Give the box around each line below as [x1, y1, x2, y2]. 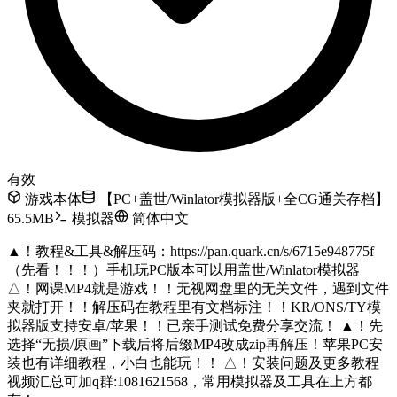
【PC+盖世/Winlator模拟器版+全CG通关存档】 [96, 191, 389, 206]
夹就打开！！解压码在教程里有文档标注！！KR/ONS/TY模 [7, 299, 381, 315]
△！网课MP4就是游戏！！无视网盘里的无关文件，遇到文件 [7, 280, 389, 296]
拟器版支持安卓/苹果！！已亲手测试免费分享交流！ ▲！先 [7, 317, 383, 333]
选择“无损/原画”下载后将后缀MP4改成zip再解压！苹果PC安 [7, 336, 383, 352]
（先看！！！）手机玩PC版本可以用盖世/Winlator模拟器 [7, 261, 360, 277]
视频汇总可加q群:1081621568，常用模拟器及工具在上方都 [7, 373, 372, 389]
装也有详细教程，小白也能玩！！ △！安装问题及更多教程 [7, 354, 379, 370]
